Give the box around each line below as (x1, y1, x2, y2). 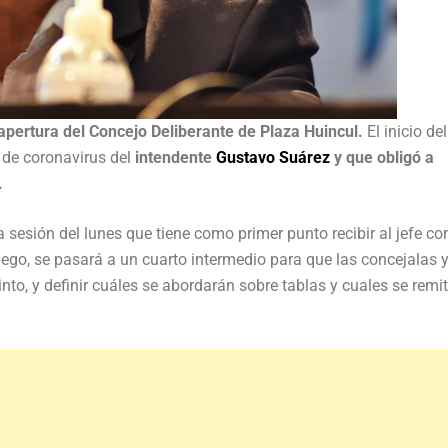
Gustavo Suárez (212, 148, 330, 168)
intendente (135, 148, 212, 168)
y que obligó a (330, 148, 434, 168)
